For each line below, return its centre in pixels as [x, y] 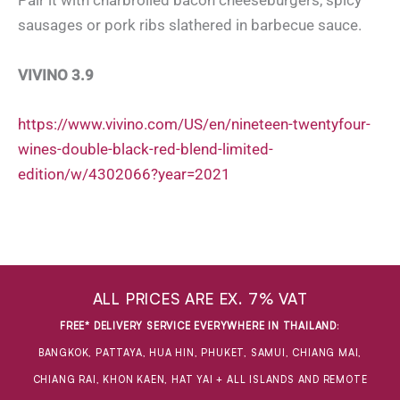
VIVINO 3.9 [56, 75]
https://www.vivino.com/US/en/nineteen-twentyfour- [194, 124]
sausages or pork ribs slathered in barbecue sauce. [190, 25]
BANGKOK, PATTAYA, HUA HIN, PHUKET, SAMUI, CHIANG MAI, [200, 353]
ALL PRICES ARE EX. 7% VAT [200, 299]
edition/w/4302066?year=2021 [124, 174]
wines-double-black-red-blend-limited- [146, 149]
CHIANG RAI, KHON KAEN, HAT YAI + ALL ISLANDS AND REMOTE [200, 380]
